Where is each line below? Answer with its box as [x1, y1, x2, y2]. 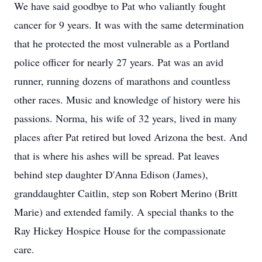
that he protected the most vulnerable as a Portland [14, 36, 229, 50]
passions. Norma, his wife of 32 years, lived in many [14, 111, 237, 125]
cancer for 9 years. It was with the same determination [14, 18, 244, 32]
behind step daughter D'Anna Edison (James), [14, 167, 208, 181]
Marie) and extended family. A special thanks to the [14, 205, 234, 219]
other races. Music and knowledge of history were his [14, 92, 240, 106]
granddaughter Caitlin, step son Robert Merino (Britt [14, 186, 237, 200]
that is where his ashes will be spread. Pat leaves [14, 149, 219, 163]
